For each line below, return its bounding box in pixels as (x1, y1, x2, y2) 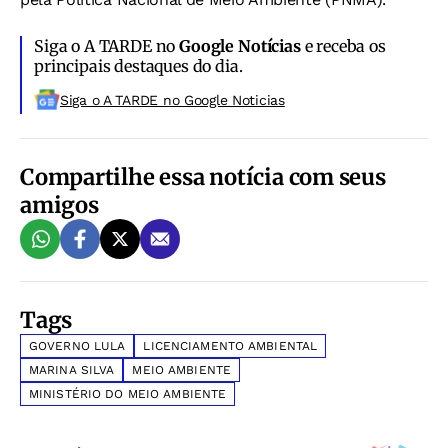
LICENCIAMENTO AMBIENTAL (143, 338, 318, 353)
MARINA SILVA (29, 362, 115, 377)
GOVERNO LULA (29, 338, 126, 353)
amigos (20, 190, 99, 219)
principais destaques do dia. (34, 55, 243, 76)
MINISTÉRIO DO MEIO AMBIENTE (29, 386, 227, 401)
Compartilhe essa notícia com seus (20, 162, 386, 191)
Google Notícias (179, 35, 301, 56)
